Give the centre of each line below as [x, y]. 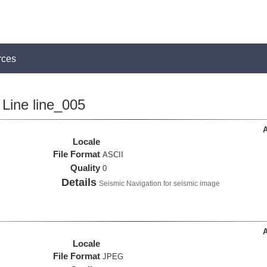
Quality [86, 168]
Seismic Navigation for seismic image [160, 184]
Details [79, 182]
